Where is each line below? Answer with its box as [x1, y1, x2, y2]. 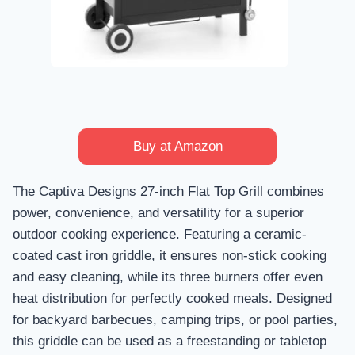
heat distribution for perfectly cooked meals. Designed [13, 290, 332, 306]
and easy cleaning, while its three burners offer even [13, 269, 323, 284]
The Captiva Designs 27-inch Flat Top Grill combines [13, 183, 324, 199]
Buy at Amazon [132, 138, 223, 154]
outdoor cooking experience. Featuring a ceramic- [13, 226, 307, 242]
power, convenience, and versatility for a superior [13, 204, 304, 220]
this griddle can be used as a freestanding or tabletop [13, 333, 326, 349]
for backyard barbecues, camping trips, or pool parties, [13, 311, 338, 327]
